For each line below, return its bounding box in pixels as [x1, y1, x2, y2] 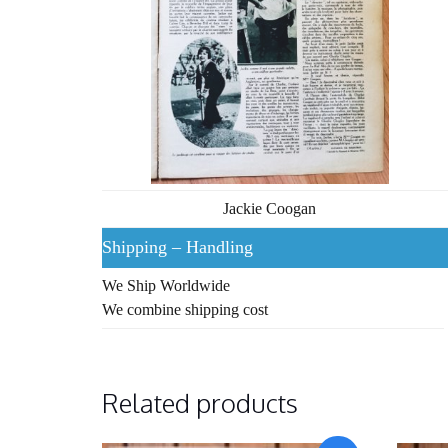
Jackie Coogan [223, 199, 317, 217]
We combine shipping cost [102, 300, 268, 318]
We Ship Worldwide [102, 276, 230, 294]
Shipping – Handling [102, 236, 253, 257]
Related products [102, 385, 298, 419]
